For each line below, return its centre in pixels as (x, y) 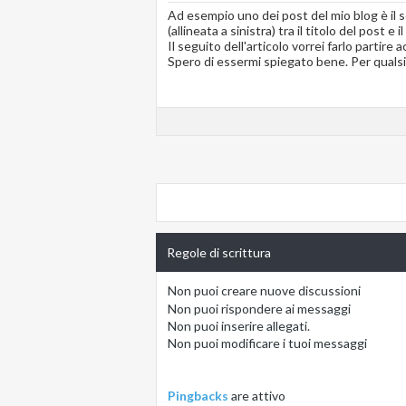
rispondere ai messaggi (285, 308)
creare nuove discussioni (290, 291)
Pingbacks (198, 396)
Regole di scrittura (219, 253)
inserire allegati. (264, 325)
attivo (269, 396)
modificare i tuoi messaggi (293, 343)
